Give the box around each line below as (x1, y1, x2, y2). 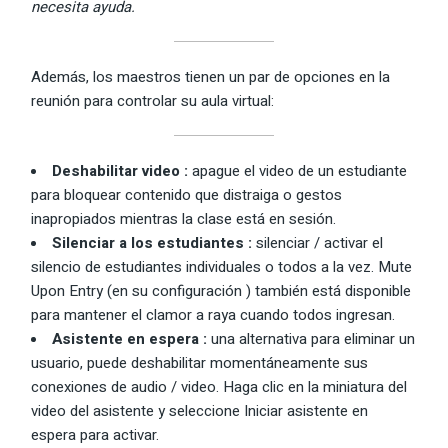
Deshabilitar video (52, 159, 181, 182)
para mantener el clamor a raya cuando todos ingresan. (31, 303, 396, 326)
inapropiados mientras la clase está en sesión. (31, 207, 337, 230)
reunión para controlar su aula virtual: (31, 89, 275, 112)
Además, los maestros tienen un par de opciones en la (31, 65, 391, 88)
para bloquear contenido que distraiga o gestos (31, 183, 343, 206)
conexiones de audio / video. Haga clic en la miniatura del (31, 375, 408, 398)
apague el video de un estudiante (192, 159, 408, 182)
